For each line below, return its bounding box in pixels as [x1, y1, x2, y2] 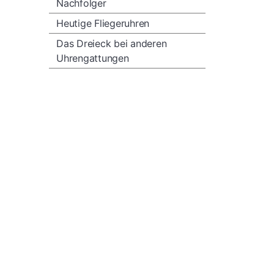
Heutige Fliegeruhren [56, 17, 150, 29]
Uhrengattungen [56, 52, 129, 64]
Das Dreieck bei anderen [56, 37, 167, 50]
